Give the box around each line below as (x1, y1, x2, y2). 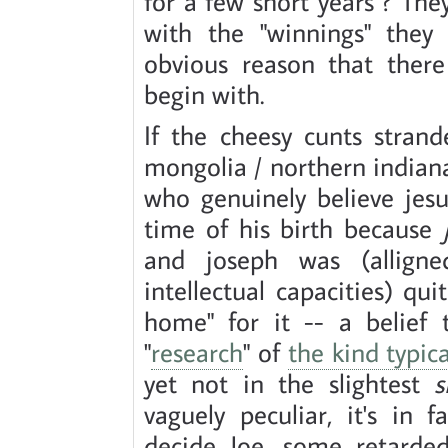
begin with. (144, 75, 264, 111)
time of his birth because (144, 209, 443, 245)
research (151, 333, 243, 369)
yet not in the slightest (144, 364, 434, 400)
